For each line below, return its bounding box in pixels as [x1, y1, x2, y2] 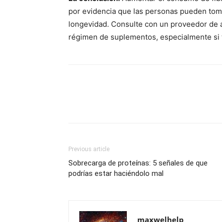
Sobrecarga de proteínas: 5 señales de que [68, 159, 208, 167]
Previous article [68, 146, 110, 153]
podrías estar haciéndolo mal [68, 169, 164, 178]
